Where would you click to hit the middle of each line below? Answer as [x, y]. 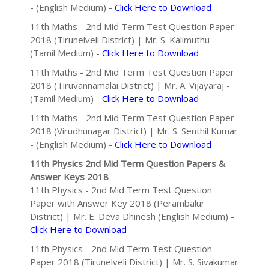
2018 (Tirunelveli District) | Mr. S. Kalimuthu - [123, 40]
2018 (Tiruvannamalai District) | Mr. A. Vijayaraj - [130, 85]
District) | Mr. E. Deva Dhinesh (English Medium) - [132, 216]
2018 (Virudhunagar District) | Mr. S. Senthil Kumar [134, 131]
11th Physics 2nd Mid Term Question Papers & [128, 163]
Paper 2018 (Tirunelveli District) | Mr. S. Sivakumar [134, 262]
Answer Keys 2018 [69, 177]
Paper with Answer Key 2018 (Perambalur [117, 203]
